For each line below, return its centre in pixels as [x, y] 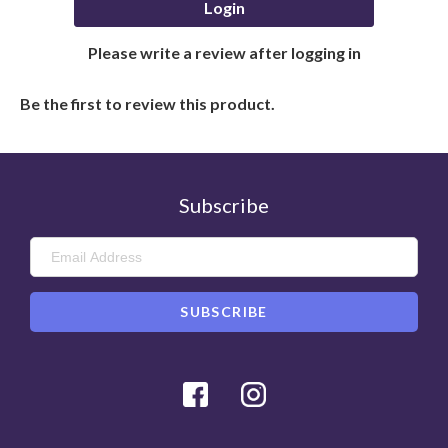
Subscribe [224, 204]
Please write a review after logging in [224, 52]
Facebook [292, 391]
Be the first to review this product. [147, 103]
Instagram [350, 391]
